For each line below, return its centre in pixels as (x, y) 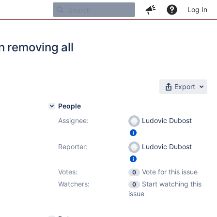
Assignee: (73, 120)
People (70, 106)
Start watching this (172, 184)
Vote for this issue (170, 172)
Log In (197, 9)
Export (185, 86)
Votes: (68, 172)
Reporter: (73, 147)
